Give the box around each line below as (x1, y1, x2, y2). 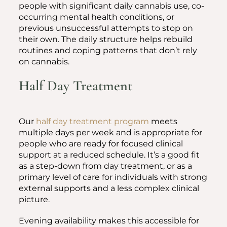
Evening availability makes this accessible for (19, 216, 199, 225)
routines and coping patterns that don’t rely (19, 46, 197, 55)
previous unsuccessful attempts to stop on (19, 23, 193, 33)
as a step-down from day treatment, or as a (19, 161, 192, 171)
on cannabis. (19, 57, 69, 66)
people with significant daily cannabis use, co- (19, 1, 204, 11)
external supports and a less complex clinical (19, 183, 199, 193)
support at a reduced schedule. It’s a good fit (19, 150, 200, 160)
